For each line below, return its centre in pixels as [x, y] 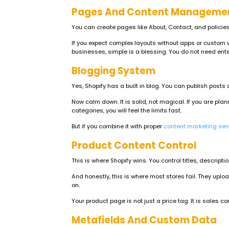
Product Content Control [134, 145]
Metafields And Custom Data [144, 220]
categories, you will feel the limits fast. [127, 110]
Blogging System [113, 71]
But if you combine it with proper [118, 126]
